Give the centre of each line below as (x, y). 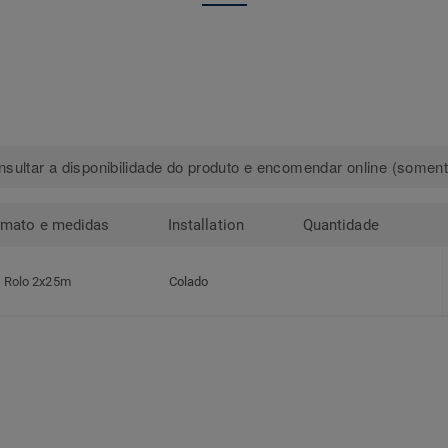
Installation (206, 225)
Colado (189, 282)
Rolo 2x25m (37, 282)
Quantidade (341, 225)
